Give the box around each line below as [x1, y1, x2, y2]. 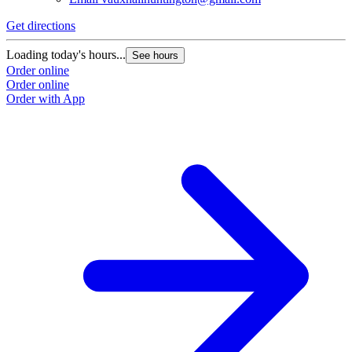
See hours [132, 49, 178, 62]
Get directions [6, 19, 75, 33]
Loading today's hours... [6, 48, 126, 62]
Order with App [6, 92, 85, 106]
